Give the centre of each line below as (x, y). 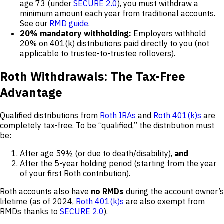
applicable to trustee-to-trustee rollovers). (98, 53)
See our (35, 23)
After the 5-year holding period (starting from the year (118, 163)
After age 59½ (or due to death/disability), (97, 153)
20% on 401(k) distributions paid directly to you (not (115, 43)
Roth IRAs (118, 115)
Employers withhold (169, 33)
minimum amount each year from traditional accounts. (118, 13)
